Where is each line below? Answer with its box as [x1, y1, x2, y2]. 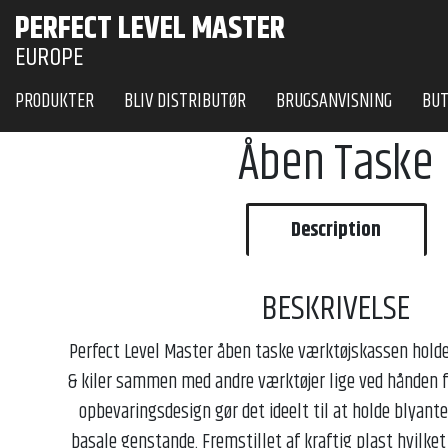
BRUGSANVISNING [276, 86, 392, 117]
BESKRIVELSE [262, 282, 410, 337]
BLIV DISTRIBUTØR [124, 86, 246, 117]
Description [291, 215, 381, 246]
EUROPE [15, 38, 83, 77]
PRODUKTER [15, 86, 94, 117]
